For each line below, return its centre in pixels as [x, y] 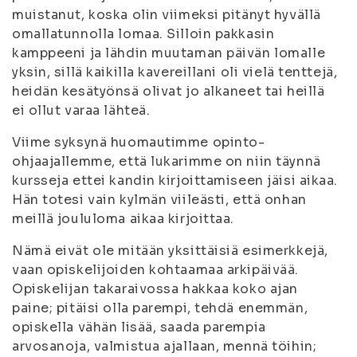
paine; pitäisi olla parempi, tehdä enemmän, [160, 308]
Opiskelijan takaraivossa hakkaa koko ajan [155, 289]
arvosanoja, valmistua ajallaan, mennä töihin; [165, 346]
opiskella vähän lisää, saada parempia [139, 327]
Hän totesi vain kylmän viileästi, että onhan [159, 200]
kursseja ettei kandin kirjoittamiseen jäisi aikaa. [175, 180]
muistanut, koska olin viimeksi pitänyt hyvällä [167, 15]
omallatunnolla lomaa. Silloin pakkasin [143, 34]
